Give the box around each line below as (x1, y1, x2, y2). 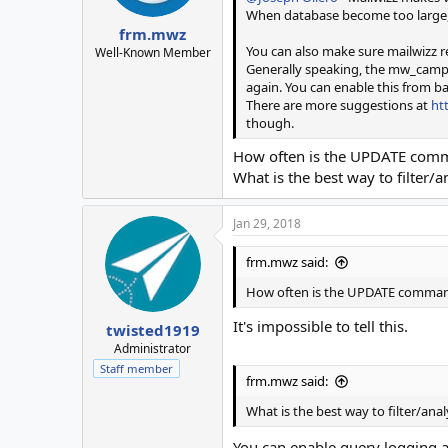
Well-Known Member (94, 44, 211, 62)
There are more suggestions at (246, 95, 431, 114)
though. (246, 113, 294, 132)
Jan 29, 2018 (233, 215, 301, 233)
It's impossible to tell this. (233, 315, 408, 336)
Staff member (100, 360, 173, 376)
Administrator (114, 339, 191, 357)
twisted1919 (105, 319, 200, 340)
